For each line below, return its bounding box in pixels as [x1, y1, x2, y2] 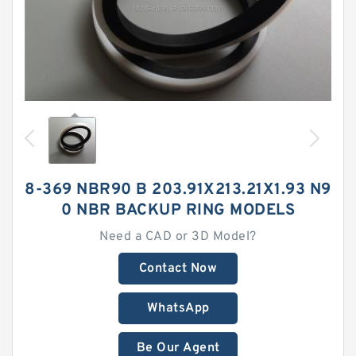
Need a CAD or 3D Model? [99, 229, 257, 245]
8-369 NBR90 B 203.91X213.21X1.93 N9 [25, 180, 331, 200]
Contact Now [138, 261, 218, 277]
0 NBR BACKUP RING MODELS [61, 200, 295, 221]
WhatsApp [146, 300, 210, 316]
